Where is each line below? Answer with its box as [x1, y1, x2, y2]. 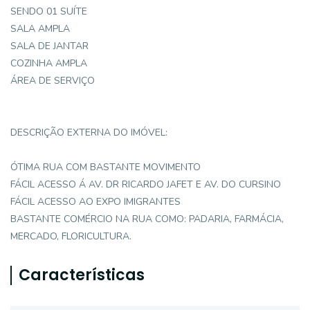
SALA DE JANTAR [10, 39, 89, 53]
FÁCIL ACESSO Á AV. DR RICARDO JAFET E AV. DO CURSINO [10, 178, 281, 191]
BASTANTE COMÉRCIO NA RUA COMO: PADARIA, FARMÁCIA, [10, 212, 284, 226]
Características [19, 264, 145, 286]
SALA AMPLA [10, 22, 70, 35]
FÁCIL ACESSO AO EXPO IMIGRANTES [10, 195, 181, 208]
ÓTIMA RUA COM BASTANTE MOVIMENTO [10, 161, 201, 174]
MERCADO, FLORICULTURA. [10, 230, 131, 243]
